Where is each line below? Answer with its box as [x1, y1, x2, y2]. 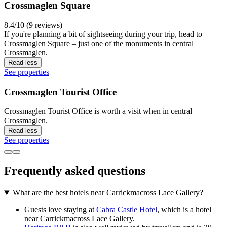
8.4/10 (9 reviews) [4, 21, 62, 30]
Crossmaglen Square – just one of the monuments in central [4, 39, 194, 48]
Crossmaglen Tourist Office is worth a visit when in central [4, 107, 192, 116]
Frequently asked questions [4, 164, 145, 178]
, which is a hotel [157, 205, 211, 214]
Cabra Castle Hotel [96, 205, 157, 214]
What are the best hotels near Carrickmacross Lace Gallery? [12, 188, 203, 197]
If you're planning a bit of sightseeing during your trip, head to [4, 30, 202, 39]
